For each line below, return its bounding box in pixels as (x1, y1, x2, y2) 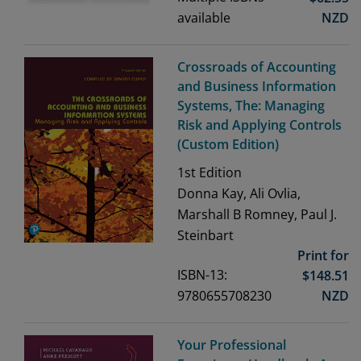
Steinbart (177, 226, 234, 245)
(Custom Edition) (177, 135, 279, 154)
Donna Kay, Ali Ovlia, (177, 185, 301, 203)
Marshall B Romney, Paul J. (177, 205, 337, 224)
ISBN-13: (177, 266, 227, 284)
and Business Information (177, 77, 336, 96)
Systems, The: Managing (177, 97, 325, 115)
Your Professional (177, 336, 286, 355)
